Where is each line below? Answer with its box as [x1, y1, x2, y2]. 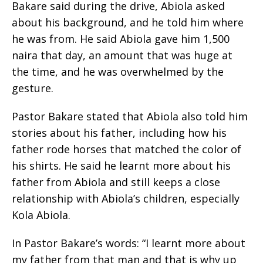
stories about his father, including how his [12, 126, 227, 140]
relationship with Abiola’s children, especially [12, 191, 240, 206]
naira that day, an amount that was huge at [12, 48, 232, 63]
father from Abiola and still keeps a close [12, 175, 220, 190]
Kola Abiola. [12, 208, 70, 222]
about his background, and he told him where [12, 15, 244, 30]
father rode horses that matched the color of [12, 142, 241, 157]
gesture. [12, 81, 53, 96]
